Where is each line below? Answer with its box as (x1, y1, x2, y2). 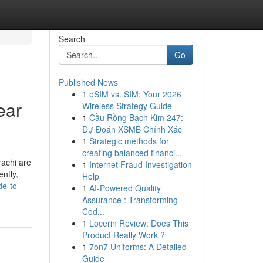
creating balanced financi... (82, 147, 182, 159)
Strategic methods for (89, 135, 169, 147)
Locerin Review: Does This (89, 217, 188, 229)
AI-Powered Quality (89, 182, 161, 194)
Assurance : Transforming (82, 194, 178, 205)
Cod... (82, 205, 104, 217)
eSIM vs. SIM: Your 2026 (89, 88, 181, 100)
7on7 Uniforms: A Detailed (89, 241, 187, 252)
